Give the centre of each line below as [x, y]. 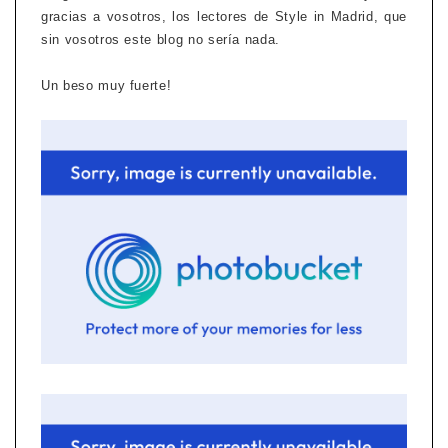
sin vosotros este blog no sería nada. [161, 40]
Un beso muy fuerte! [106, 86]
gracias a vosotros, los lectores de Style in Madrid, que [224, 17]
